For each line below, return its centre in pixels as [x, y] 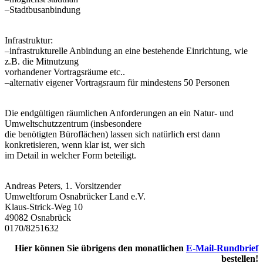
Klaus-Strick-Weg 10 [44, 207]
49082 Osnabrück [38, 218]
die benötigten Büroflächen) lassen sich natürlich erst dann [112, 134]
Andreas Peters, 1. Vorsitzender [63, 186]
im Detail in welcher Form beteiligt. [70, 156]
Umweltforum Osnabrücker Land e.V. [75, 197]
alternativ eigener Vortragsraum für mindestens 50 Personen [119, 83]
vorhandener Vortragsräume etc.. [65, 72]
